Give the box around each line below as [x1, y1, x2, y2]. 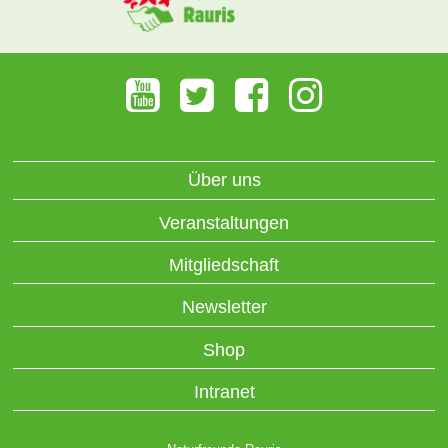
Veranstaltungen [159, 212, 289, 233]
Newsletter [181, 297, 267, 318]
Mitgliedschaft [169, 255, 279, 276]
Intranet [193, 382, 255, 403]
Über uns [187, 170, 261, 191]
